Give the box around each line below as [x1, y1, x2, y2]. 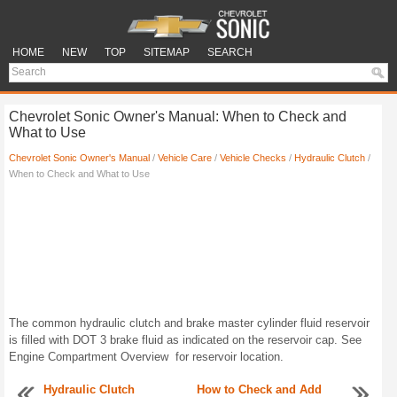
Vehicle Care [158, 152, 212, 163]
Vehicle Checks [220, 152, 286, 163]
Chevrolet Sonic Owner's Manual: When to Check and [9, 109, 346, 124]
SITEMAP [144, 46, 190, 59]
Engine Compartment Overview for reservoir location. [9, 350, 284, 363]
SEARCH [207, 46, 253, 59]
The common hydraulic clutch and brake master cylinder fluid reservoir [9, 316, 370, 330]
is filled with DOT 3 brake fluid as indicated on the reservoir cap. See [9, 333, 362, 346]
